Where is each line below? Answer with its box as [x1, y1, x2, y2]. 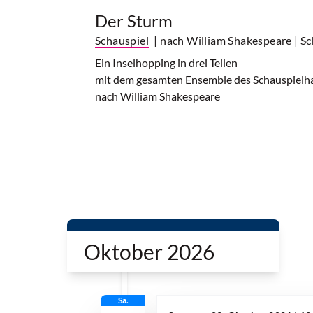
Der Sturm [95, 10, 173, 31]
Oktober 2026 [84, 239, 214, 265]
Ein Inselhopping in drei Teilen [95, 56, 238, 70]
